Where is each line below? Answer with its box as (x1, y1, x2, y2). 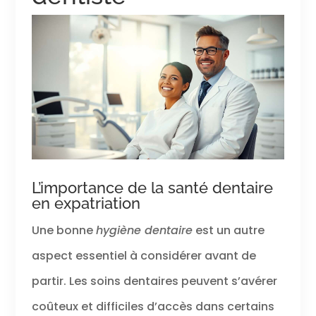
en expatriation (31, 194, 140, 213)
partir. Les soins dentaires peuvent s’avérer (31, 273, 277, 290)
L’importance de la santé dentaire (31, 178, 273, 197)
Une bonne (31, 222, 96, 239)
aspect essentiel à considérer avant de (31, 248, 256, 265)
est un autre (192, 222, 265, 239)
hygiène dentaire (95, 222, 193, 239)
